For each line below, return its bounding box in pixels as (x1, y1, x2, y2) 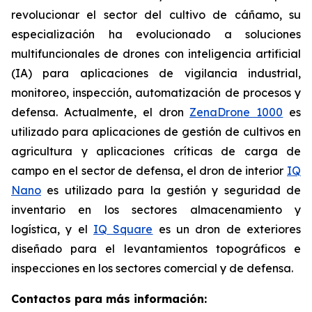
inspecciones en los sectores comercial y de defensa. (11, 261, 293, 275)
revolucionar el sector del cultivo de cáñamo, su (11, 8, 301, 22)
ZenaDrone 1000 (189, 105, 283, 119)
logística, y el (11, 222, 93, 236)
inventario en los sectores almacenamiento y (11, 203, 301, 217)
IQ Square (93, 222, 153, 236)
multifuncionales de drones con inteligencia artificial (11, 47, 301, 61)
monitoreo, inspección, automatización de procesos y (11, 86, 301, 100)
